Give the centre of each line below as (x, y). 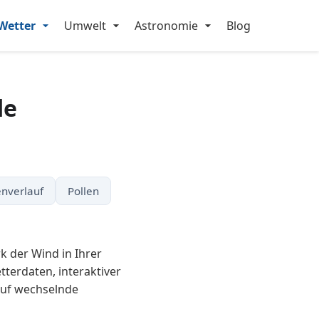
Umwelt (85, 26)
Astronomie (166, 26)
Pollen (83, 191)
